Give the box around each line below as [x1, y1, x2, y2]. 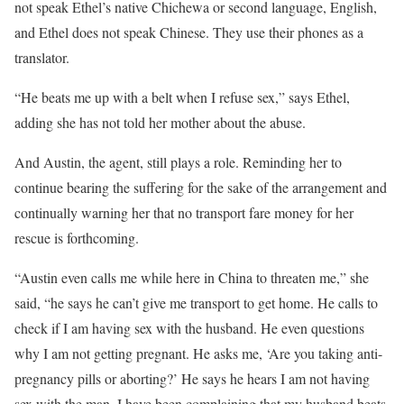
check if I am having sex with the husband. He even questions [14, 318, 364, 337]
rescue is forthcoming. [14, 228, 139, 247]
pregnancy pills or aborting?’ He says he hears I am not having [14, 369, 370, 388]
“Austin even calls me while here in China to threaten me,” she [14, 268, 369, 287]
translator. [14, 48, 69, 67]
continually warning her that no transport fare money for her [14, 203, 353, 222]
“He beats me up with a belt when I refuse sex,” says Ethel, [14, 87, 350, 106]
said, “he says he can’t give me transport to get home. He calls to [14, 293, 378, 312]
